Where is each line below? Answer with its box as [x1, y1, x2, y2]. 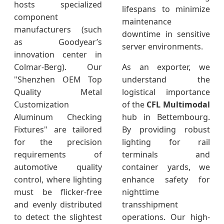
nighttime [122, 186, 159, 198]
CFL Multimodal [146, 99, 210, 110]
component [14, 11, 58, 23]
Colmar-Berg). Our [14, 61, 102, 73]
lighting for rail [122, 136, 210, 148]
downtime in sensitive [122, 28, 210, 40]
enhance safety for [122, 174, 210, 185]
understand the [122, 74, 210, 85]
